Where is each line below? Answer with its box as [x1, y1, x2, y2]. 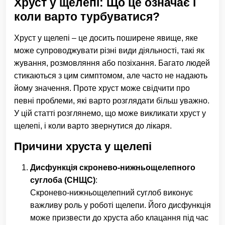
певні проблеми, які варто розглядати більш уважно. [14, 96, 209, 105]
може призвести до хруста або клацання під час [30, 213, 208, 222]
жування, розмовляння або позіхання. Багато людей [14, 59, 210, 67]
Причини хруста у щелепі [14, 140, 152, 153]
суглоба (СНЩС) [30, 176, 95, 184]
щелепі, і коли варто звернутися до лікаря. [14, 122, 172, 130]
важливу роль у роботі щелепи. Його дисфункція [30, 201, 211, 209]
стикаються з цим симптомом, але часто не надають [14, 71, 207, 80]
